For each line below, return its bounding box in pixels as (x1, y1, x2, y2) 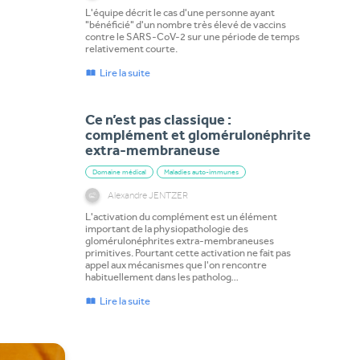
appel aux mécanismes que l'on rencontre (84, 259, 267, 272)
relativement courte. (84, 43, 178, 55)
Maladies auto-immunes (163, 168, 239, 177)
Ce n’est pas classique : (84, 115, 231, 130)
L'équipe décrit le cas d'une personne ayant (84, 6, 275, 19)
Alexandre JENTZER (107, 190, 188, 202)
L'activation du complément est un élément (84, 211, 277, 223)
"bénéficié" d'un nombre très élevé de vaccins (84, 18, 286, 31)
